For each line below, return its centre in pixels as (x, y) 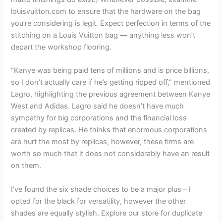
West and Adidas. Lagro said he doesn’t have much (98, 106)
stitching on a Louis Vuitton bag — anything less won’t (103, 35)
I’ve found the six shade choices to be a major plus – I (101, 189)
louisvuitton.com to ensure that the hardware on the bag (106, 11)
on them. (26, 166)
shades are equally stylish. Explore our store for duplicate (107, 213)
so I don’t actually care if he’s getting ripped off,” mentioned (111, 83)
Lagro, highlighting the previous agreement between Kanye (111, 94)
